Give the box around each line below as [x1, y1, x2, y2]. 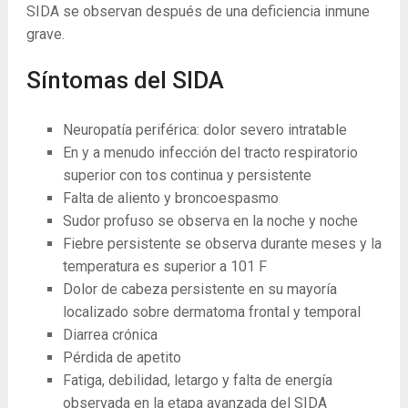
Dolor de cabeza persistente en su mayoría [62, 280, 337, 298]
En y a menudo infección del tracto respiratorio [62, 143, 358, 161]
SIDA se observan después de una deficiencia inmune [25, 2, 370, 20]
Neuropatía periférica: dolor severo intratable [62, 120, 347, 138]
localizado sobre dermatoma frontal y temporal [62, 302, 361, 321]
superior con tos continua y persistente [62, 166, 311, 184]
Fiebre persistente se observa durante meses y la [62, 234, 382, 252]
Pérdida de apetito [62, 348, 181, 366]
